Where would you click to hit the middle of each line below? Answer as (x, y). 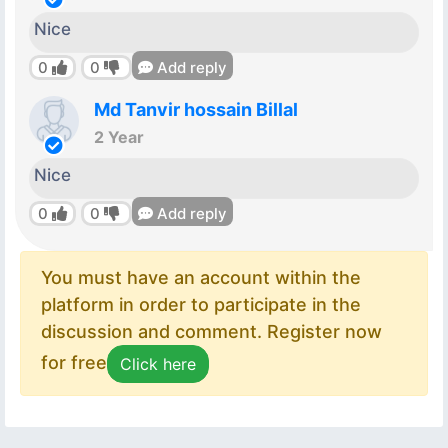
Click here (158, 363)
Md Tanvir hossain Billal (196, 109)
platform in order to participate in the (201, 304)
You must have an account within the (201, 277)
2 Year (119, 136)
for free (74, 362)
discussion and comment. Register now (211, 331)
